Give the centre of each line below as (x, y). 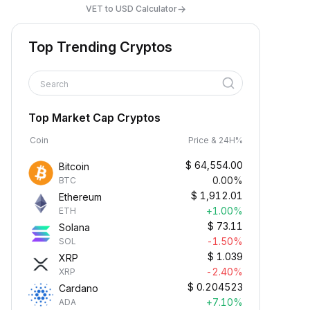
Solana (74, 227)
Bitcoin (74, 166)
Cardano (79, 288)
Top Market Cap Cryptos (94, 118)
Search (55, 84)
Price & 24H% (216, 140)
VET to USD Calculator (131, 8)
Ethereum (80, 197)
